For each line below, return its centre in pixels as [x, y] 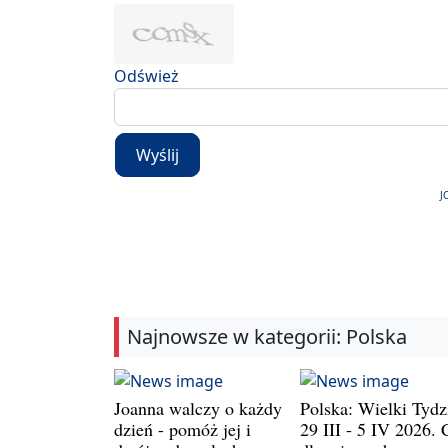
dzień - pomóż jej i [182, 428]
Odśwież [146, 75]
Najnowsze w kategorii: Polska [267, 336]
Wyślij [157, 155]
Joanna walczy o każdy [198, 407]
